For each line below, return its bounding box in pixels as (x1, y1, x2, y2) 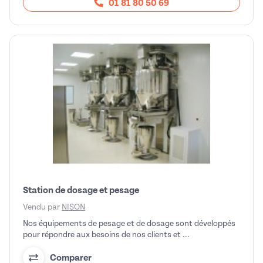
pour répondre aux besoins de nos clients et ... (23, 230, 190, 240)
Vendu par (23, 203, 62, 212)
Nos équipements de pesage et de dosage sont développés (23, 219, 235, 228)
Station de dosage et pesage (23, 185, 139, 196)
